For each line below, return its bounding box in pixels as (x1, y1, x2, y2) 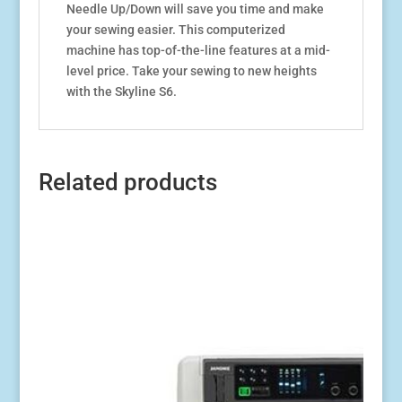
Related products (38, 168, 217, 196)
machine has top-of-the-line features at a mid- (66, 42, 330, 57)
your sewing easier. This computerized (66, 22, 285, 37)
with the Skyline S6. (66, 83, 177, 99)
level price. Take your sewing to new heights (66, 63, 317, 78)
